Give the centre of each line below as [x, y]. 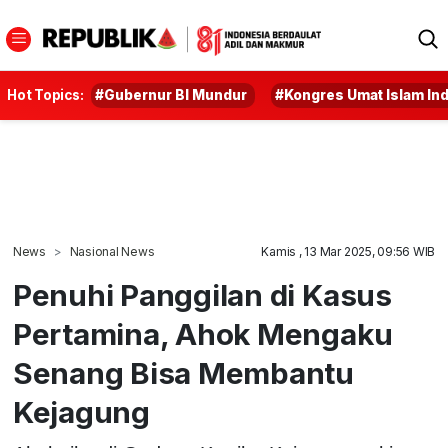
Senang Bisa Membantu [183, 373]
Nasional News [112, 251]
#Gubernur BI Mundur [171, 95]
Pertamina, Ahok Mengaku [202, 334]
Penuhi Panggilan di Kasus [202, 295]
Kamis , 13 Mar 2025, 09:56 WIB [348, 251]
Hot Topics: [45, 95]
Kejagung [81, 412]
